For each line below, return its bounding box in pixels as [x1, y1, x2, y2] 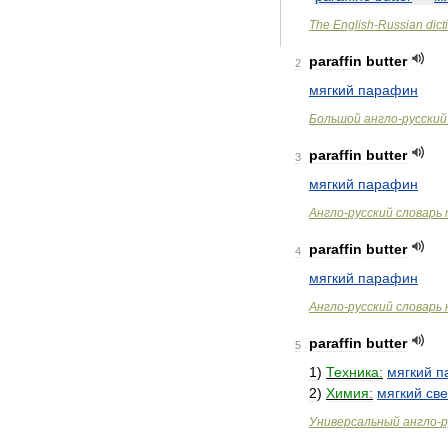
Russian [378, 18, 423, 32]
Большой [309, 112, 361, 126]
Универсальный [309, 415, 400, 429]
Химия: [326, 385, 373, 401]
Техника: [326, 364, 383, 380]
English [333, 18, 374, 32]
